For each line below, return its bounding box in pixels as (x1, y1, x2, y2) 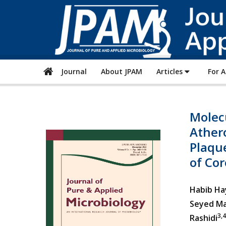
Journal (57, 67, 87, 76)
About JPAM (101, 67, 142, 76)
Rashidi (189, 212, 217, 223)
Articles (156, 67, 185, 76)
